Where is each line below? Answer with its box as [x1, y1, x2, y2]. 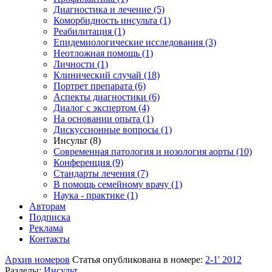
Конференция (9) [53, 157, 123, 168]
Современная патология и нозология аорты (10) [53, 146, 252, 157]
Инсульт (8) [53, 135, 101, 146]
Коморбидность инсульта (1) [53, 15, 171, 25]
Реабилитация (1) [53, 26, 125, 36]
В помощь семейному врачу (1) [53, 179, 182, 189]
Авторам [29, 201, 66, 211]
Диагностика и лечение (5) [53, 4, 165, 15]
